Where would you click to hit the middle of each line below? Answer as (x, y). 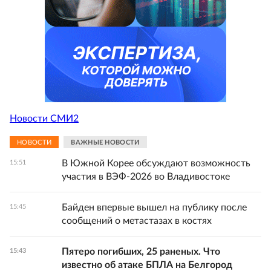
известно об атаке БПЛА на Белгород (147, 265)
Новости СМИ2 (44, 118)
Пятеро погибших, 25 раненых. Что (141, 252)
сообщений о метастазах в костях (137, 221)
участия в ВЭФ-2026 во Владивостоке (146, 177)
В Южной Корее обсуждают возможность (156, 163)
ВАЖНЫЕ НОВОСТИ (105, 142)
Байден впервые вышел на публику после (154, 207)
